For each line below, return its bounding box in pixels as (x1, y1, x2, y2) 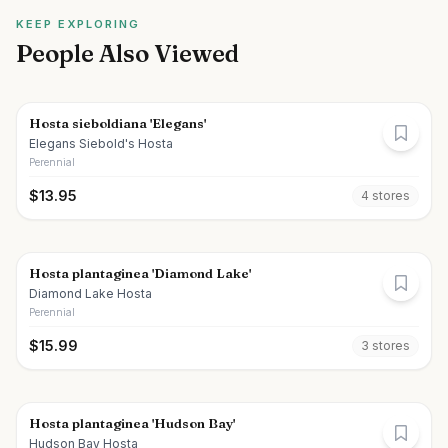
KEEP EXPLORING (16, 17, 140, 31)
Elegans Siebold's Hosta (29, 136, 173, 151)
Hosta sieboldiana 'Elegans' (29, 115, 206, 131)
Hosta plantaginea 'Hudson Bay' (29, 415, 235, 431)
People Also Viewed (16, 39, 239, 68)
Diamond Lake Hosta (29, 286, 152, 301)
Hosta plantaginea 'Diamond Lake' (29, 265, 251, 281)
